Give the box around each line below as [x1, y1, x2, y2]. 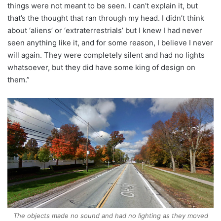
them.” [7, 74, 30, 84]
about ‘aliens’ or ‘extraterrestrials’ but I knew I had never [7, 25, 202, 35]
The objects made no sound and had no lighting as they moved [13, 212, 208, 220]
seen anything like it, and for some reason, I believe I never [7, 37, 213, 47]
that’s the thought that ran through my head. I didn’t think [7, 13, 204, 23]
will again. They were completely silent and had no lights [7, 50, 205, 60]
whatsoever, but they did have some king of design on [7, 62, 195, 72]
